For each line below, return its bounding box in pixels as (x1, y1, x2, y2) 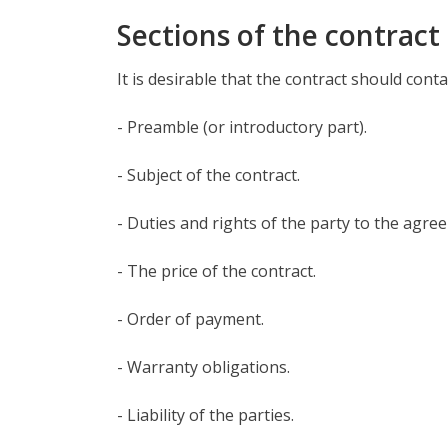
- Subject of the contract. (117, 164, 300, 186)
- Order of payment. (117, 308, 264, 330)
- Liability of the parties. (117, 404, 294, 426)
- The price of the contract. (117, 260, 316, 282)
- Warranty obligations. (117, 356, 290, 378)
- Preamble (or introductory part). (117, 116, 367, 138)
